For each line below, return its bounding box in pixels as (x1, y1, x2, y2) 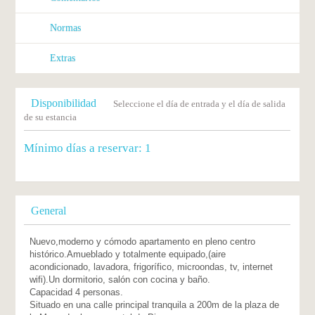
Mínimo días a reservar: (24, 141, 146, 155)
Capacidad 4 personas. (30, 287, 124, 297)
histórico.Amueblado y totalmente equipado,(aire (30, 249, 226, 259)
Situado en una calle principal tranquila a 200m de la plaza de (30, 300, 280, 310)
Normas (49, 22, 81, 33)
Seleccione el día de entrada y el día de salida (113, 98, 286, 109)
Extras (49, 53, 75, 63)
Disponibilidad (31, 97, 100, 109)
